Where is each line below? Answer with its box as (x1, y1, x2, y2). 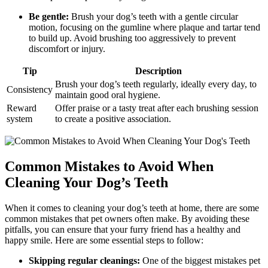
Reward (7, 102, 36, 113)
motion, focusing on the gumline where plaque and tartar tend (29, 22, 260, 32)
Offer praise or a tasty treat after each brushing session (55, 102, 258, 113)
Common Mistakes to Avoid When (5, 158, 214, 174)
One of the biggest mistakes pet (140, 255, 260, 266)
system (7, 113, 32, 124)
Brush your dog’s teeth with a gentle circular (69, 11, 238, 22)
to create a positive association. (55, 113, 171, 124)
